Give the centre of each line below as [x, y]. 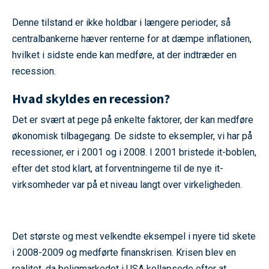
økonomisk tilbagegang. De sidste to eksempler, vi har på [132, 136]
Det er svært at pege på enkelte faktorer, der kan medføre [133, 120]
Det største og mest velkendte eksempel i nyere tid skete [134, 237]
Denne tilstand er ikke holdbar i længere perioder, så [121, 23]
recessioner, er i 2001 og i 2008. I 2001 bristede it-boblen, [134, 153]
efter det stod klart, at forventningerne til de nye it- [118, 169]
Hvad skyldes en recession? [91, 99]
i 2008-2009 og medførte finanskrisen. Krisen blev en [124, 253]
